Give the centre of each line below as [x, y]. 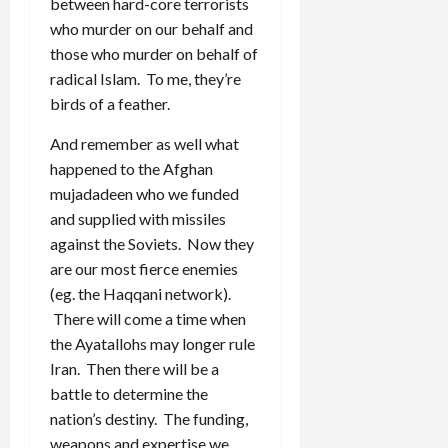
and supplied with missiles [138, 219]
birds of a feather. [110, 104]
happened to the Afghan [131, 169]
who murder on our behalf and [151, 29]
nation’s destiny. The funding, [149, 419]
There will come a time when [148, 319]
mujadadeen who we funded [144, 194]
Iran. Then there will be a [134, 369]
